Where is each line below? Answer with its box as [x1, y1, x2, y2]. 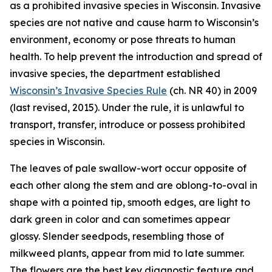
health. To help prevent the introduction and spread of [10, 50, 262, 63]
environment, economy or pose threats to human [10, 33, 236, 46]
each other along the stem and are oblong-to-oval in [10, 179, 257, 191]
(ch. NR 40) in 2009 [167, 84, 257, 97]
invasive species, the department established [10, 67, 220, 80]
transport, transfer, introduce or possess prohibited [10, 118, 245, 131]
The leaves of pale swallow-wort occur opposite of [10, 162, 246, 174]
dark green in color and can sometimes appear [10, 213, 230, 225]
